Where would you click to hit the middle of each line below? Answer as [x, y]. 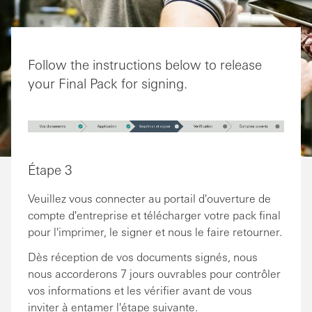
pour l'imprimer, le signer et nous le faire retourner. [155, 231]
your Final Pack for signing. [108, 83]
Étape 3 [50, 169]
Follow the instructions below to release [145, 64]
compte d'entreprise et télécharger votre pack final [154, 214]
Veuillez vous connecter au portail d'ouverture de [149, 198]
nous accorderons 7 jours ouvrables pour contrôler [154, 273]
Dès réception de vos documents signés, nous [143, 256]
